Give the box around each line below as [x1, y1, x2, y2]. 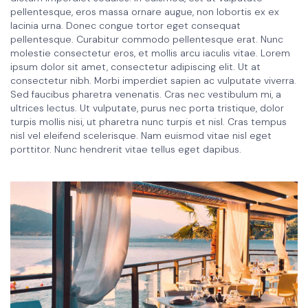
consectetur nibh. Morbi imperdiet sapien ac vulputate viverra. [10, 74, 296, 87]
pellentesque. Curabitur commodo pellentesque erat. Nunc [10, 33, 283, 46]
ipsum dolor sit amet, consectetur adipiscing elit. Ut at [10, 60, 261, 74]
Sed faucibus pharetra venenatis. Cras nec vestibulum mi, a [10, 88, 281, 101]
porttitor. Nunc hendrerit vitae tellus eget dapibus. [10, 143, 241, 156]
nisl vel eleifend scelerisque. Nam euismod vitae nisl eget [10, 129, 272, 142]
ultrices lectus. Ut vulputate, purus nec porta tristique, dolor [10, 102, 284, 115]
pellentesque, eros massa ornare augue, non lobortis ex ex [10, 5, 279, 19]
